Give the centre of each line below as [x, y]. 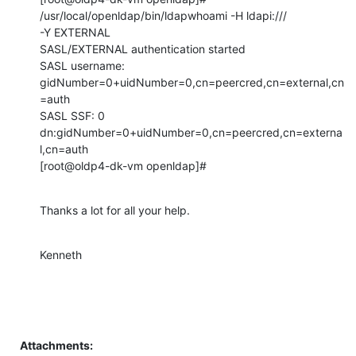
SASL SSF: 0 [72, 115]
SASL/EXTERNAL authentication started [143, 48]
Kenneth [61, 254]
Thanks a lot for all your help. [115, 210]
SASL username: [82, 65]
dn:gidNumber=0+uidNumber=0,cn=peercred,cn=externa [191, 132]
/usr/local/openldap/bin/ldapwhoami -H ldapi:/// [163, 15]
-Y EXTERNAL [75, 32]
